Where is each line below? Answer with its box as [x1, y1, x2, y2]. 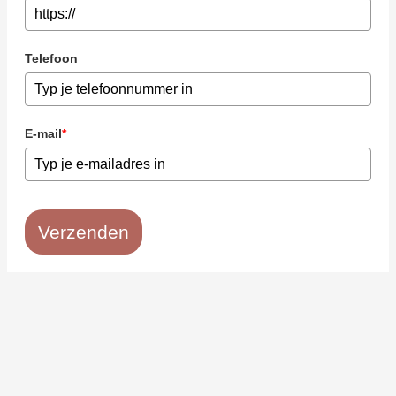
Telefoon [25, 50, 78, 65]
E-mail [25, 126, 62, 141]
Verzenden [38, 221, 129, 242]
